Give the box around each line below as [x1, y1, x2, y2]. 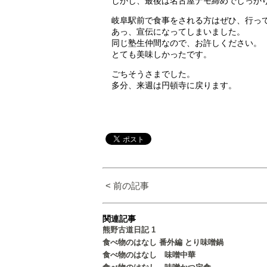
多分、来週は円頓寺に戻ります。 [111, 80, 237, 91]
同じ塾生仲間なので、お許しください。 [111, 38, 262, 48]
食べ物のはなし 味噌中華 [103, 250, 195, 260]
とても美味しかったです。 [111, 49, 212, 60]
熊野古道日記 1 [103, 225, 156, 235]
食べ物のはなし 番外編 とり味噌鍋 [103, 238, 223, 247]
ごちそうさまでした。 [111, 69, 195, 79]
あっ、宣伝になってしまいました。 [111, 27, 245, 37]
